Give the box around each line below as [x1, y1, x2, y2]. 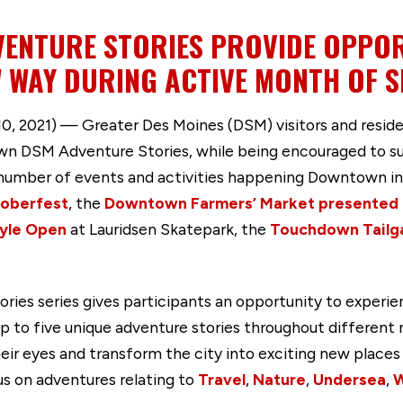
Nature [253, 370, 306, 390]
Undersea [313, 370, 386, 390]
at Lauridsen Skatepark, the [67, 219, 270, 239]
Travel [198, 370, 246, 390]
